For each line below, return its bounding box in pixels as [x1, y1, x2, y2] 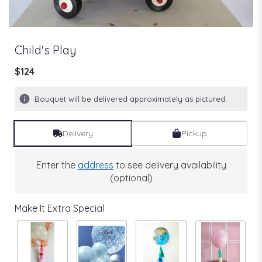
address [77, 158, 113, 171]
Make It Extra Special [15, 202, 104, 214]
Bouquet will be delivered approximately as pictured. [35, 94, 227, 104]
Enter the [36, 158, 78, 171]
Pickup [181, 127, 207, 139]
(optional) [109, 171, 153, 184]
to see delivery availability [113, 158, 226, 171]
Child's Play [15, 42, 77, 57]
